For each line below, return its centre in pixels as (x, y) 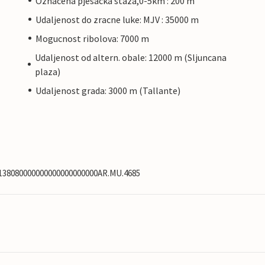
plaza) (47, 71)
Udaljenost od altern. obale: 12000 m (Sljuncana (130, 57)
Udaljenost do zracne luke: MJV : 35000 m (117, 19)
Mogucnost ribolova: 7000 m (92, 38)
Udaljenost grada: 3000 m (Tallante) (108, 90)
